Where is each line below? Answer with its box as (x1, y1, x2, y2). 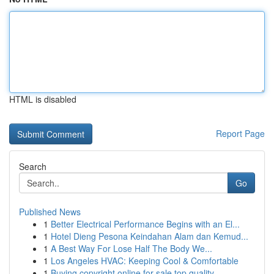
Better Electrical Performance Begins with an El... (51, 218, 240, 230)
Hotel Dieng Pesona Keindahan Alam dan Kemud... (51, 230, 248, 242)
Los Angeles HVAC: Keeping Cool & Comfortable (51, 254, 239, 267)
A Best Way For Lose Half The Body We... (51, 242, 212, 254)
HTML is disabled (9, 93, 76, 105)
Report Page (216, 127, 265, 139)
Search (19, 160, 46, 172)
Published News (19, 206, 81, 218)
